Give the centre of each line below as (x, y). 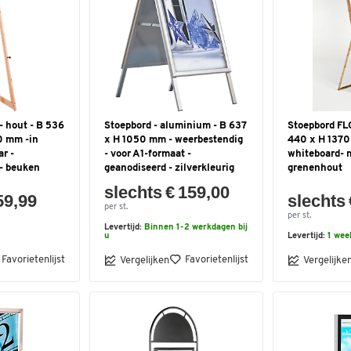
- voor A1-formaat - (148, 154)
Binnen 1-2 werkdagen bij (196, 228)
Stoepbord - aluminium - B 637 (175, 126)
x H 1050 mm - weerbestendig (174, 140)
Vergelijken (145, 260)
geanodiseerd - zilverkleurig (169, 168)
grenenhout (315, 168)
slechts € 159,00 (167, 192)
